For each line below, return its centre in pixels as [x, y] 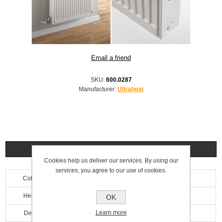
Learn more [111, 213]
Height [32, 196]
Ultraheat [130, 89]
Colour [32, 179]
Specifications [111, 149]
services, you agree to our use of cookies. [111, 170]
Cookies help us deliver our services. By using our [111, 161]
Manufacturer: [97, 89]
